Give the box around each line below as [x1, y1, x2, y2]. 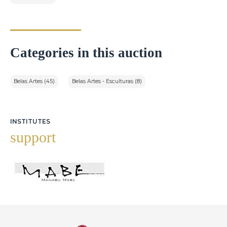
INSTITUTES [10, 118, 50, 126]
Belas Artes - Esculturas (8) [72, 78, 142, 85]
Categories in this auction [10, 45, 162, 61]
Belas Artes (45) [14, 78, 55, 85]
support [10, 129, 56, 146]
